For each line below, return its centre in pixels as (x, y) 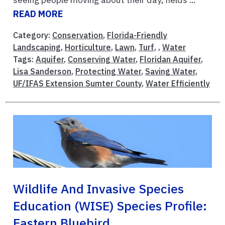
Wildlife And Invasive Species (98, 189)
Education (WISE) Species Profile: (110, 206)
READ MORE (38, 14)
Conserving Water (102, 59)
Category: (33, 35)
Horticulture (88, 47)
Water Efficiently (178, 83)
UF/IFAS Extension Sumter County (77, 83)
